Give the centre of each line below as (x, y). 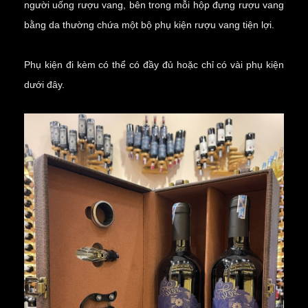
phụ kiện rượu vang (197, 25)
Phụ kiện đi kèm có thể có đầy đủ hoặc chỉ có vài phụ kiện (154, 65)
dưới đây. (44, 85)
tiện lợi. (257, 25)
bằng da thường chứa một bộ (89, 25)
